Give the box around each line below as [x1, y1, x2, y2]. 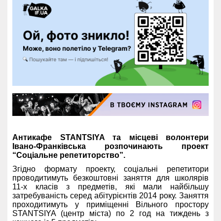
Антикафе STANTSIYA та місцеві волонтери [12, 133, 209, 142]
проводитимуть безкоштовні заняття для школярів [12, 174, 209, 183]
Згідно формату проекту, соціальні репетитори [12, 165, 209, 174]
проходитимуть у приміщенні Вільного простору [12, 200, 209, 209]
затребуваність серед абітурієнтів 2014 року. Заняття [12, 191, 209, 200]
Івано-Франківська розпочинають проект [12, 142, 209, 151]
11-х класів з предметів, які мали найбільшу [12, 183, 209, 191]
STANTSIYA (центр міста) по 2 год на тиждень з [12, 209, 209, 218]
